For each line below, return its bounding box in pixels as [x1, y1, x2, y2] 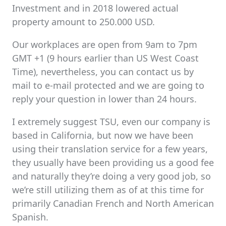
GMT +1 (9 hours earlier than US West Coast [12, 52, 199, 64]
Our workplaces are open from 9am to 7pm [12, 38, 197, 50]
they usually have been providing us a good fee [12, 156, 214, 168]
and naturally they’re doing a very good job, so [12, 170, 211, 182]
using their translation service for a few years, [12, 143, 208, 155]
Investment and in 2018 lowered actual [12, 2, 179, 14]
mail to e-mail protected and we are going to [12, 79, 204, 91]
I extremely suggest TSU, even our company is [12, 116, 210, 128]
